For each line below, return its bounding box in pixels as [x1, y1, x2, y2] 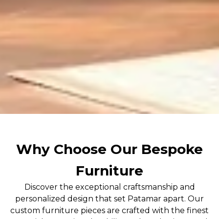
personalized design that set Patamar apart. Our [15, 194, 204, 203]
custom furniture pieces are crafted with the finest [10, 205, 209, 215]
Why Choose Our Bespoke [16, 140, 203, 157]
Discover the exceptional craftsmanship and [24, 182, 195, 192]
